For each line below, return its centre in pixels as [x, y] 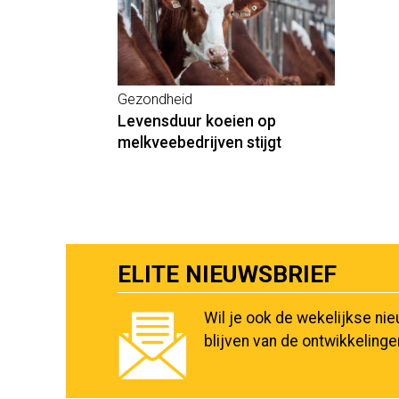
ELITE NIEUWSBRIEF [227, 274]
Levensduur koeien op [196, 121]
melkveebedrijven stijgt [199, 142]
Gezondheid [155, 99]
